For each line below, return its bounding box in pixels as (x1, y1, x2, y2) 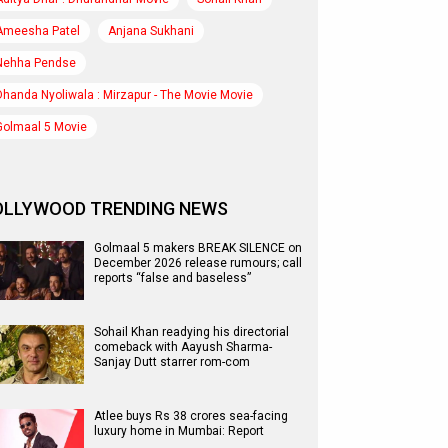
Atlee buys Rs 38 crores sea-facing (94, 409, 288, 423)
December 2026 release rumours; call (94, 256, 302, 270)
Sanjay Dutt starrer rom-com (94, 355, 250, 369)
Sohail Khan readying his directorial (94, 325, 289, 339)
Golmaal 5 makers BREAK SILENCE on (94, 241, 302, 255)
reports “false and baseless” (94, 271, 251, 285)
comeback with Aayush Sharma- (94, 340, 272, 354)
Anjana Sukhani (108, 24, 194, 38)
